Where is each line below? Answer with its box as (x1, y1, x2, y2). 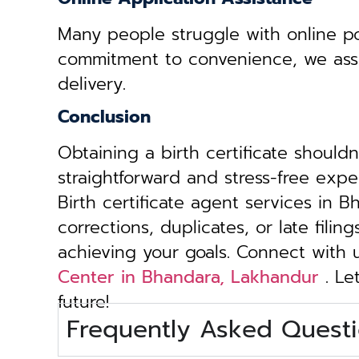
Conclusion (58, 104, 151, 130)
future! (58, 289, 109, 315)
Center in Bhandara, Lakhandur (58, 264, 319, 290)
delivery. (58, 71, 126, 97)
